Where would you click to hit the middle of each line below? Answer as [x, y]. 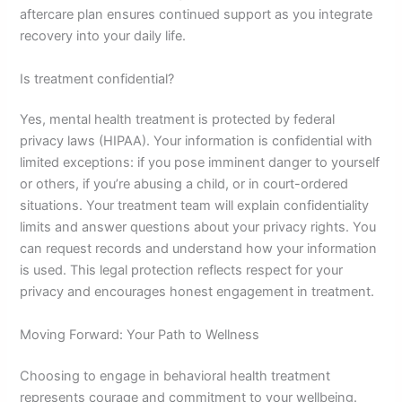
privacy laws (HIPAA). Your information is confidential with [197, 141]
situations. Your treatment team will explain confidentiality [195, 206]
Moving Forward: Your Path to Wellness [140, 334]
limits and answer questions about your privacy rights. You [198, 227]
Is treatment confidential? [97, 79]
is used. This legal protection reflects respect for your [182, 271]
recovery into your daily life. [103, 36]
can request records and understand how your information [199, 249]
